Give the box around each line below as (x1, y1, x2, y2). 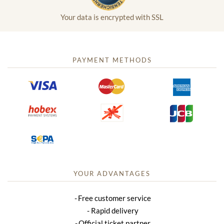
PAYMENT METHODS (72, 56, 152, 64)
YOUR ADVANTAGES (73, 169, 150, 178)
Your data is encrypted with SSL (60, 12, 163, 22)
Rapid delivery (90, 206, 138, 215)
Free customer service (78, 193, 151, 203)
